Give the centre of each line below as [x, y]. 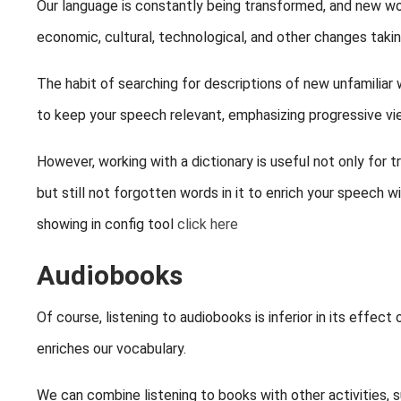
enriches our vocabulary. [111, 349]
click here [208, 225]
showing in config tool [107, 225]
